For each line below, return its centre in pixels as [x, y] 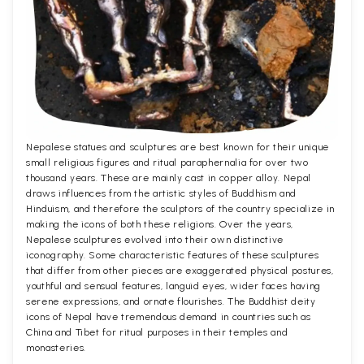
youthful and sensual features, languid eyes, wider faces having [173, 286]
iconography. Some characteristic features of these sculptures [173, 256]
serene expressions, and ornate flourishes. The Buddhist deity [171, 302]
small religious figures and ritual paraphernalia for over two [167, 163]
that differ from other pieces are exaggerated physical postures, [180, 271]
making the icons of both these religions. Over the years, [160, 225]
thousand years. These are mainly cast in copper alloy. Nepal [169, 178]
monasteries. [56, 348]
